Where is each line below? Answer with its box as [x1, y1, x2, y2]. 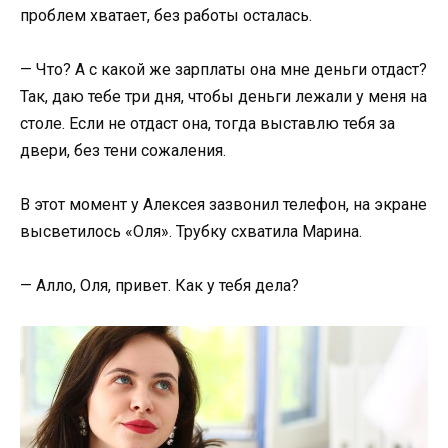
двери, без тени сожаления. [20, 140, 230, 160]
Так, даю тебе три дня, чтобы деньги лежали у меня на [20, 86, 427, 106]
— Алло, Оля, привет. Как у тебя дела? [20, 276, 303, 296]
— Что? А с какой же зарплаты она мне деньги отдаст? [20, 59, 427, 79]
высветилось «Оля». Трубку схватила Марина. [20, 221, 366, 241]
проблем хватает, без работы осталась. [20, 5, 316, 25]
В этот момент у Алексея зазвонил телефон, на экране [20, 194, 427, 214]
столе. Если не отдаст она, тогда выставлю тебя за [20, 113, 395, 133]
